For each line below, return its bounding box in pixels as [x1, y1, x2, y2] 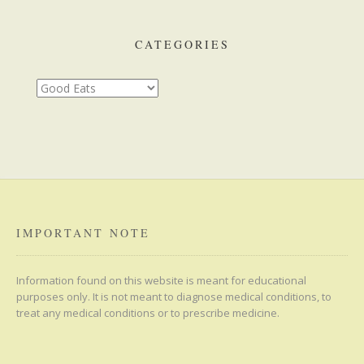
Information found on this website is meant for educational [16, 272, 306, 288]
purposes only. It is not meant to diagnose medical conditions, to [16, 288, 331, 304]
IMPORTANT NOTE [16, 224, 150, 240]
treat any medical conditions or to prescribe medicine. [16, 305, 279, 320]
